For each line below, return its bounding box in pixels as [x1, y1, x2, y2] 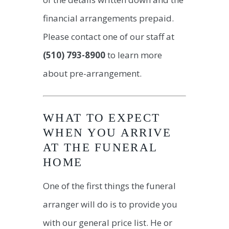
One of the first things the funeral [43, 180, 176, 192]
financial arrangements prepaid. [43, 12, 174, 24]
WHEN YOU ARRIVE [43, 126, 172, 140]
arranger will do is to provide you [43, 198, 177, 211]
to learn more [105, 49, 162, 61]
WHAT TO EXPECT [43, 111, 161, 125]
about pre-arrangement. [43, 67, 142, 79]
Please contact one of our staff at [43, 30, 174, 42]
